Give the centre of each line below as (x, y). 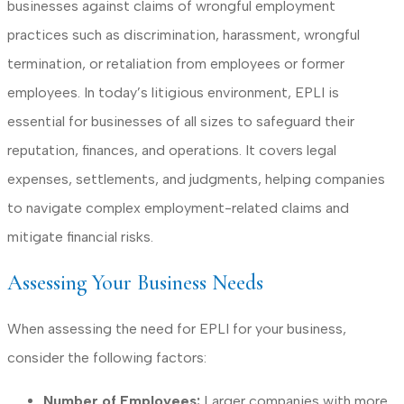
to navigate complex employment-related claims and (178, 207)
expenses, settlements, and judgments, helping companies (196, 179)
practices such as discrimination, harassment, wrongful (184, 34)
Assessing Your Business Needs (135, 283)
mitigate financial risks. (80, 236)
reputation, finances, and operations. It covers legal (172, 150)
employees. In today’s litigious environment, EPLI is (173, 92)
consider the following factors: (107, 358)
